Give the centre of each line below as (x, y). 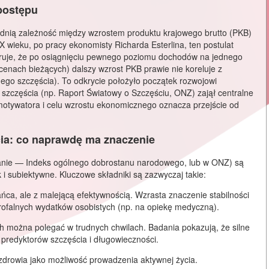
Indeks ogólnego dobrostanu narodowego (105, 162)
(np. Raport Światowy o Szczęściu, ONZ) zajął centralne (146, 93)
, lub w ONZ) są (214, 162)
